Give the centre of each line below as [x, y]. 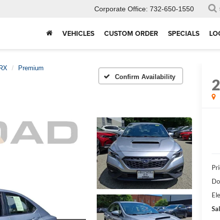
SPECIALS [184, 34]
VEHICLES [78, 34]
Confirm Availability [145, 77]
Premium [31, 68]
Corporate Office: [121, 9]
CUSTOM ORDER [131, 34]
